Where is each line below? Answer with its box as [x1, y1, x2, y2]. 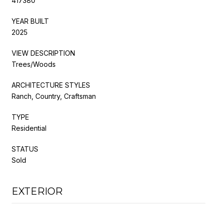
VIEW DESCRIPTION [12, 48, 75, 57]
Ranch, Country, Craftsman [12, 92, 96, 100]
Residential [12, 124, 46, 132]
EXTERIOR [12, 185, 62, 197]
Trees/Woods [12, 60, 56, 68]
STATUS [12, 144, 38, 153]
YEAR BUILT [12, 16, 49, 25]
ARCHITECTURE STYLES [12, 80, 90, 89]
